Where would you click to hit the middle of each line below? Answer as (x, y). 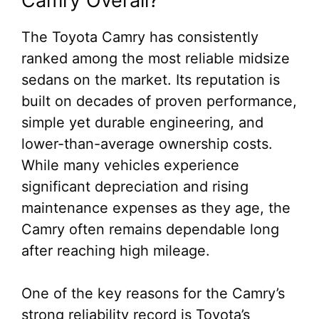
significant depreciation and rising (135, 187)
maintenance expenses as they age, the (156, 208)
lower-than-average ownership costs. (147, 144)
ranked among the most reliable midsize (156, 58)
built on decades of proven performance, (159, 101)
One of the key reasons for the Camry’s (153, 293)
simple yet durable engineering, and (142, 122)
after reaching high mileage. (116, 251)
